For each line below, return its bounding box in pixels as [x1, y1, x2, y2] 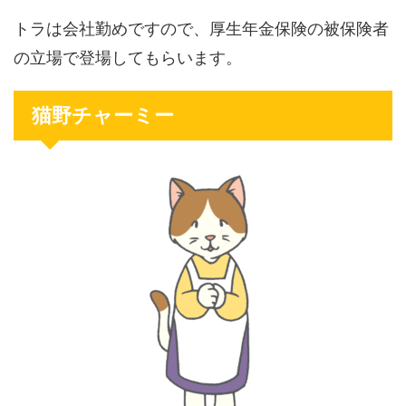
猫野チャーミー [32, 103, 174, 128]
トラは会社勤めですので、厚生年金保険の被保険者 [14, 19, 389, 39]
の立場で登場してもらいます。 [14, 48, 242, 68]
